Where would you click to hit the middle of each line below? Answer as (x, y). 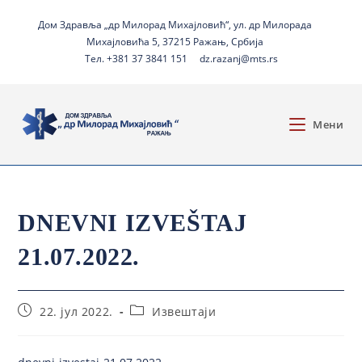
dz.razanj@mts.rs (238, 59)
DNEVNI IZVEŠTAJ (133, 223)
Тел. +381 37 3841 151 (136, 59)
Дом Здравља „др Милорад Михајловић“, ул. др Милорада (175, 25)
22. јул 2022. (76, 311)
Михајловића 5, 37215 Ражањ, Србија (175, 42)
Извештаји (184, 311)
